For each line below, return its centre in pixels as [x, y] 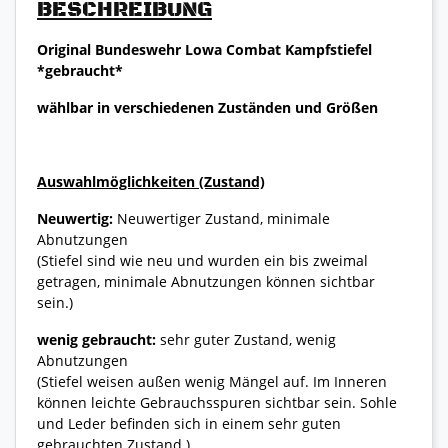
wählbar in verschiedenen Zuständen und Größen [207, 107]
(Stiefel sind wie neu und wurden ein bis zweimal [202, 260]
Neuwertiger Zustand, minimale [221, 218]
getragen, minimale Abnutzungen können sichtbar [206, 281]
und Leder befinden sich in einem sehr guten [189, 423]
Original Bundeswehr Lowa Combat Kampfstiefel [204, 49]
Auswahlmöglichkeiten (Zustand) [151, 181]
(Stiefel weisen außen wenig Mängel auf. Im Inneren [212, 381]
